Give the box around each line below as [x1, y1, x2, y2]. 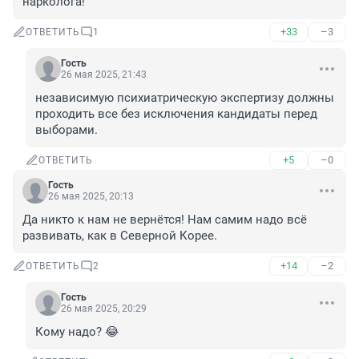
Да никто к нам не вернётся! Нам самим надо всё [22, 212, 307, 228]
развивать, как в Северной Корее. [22, 228, 217, 244]
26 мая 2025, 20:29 [61, 303, 147, 315]
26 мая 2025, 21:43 [61, 69, 147, 81]
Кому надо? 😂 [35, 325, 119, 340]
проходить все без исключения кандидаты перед [35, 107, 317, 122]
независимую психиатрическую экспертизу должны [35, 91, 334, 106]
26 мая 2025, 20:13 [48, 191, 134, 203]
